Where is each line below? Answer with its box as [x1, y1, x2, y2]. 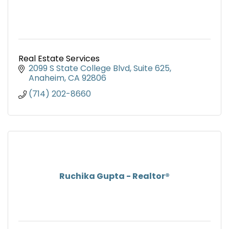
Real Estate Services [18, 53, 100, 65]
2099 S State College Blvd [29, 62, 130, 75]
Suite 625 [133, 62, 170, 75]
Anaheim [29, 72, 64, 84]
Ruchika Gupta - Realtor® [59, 170, 170, 182]
